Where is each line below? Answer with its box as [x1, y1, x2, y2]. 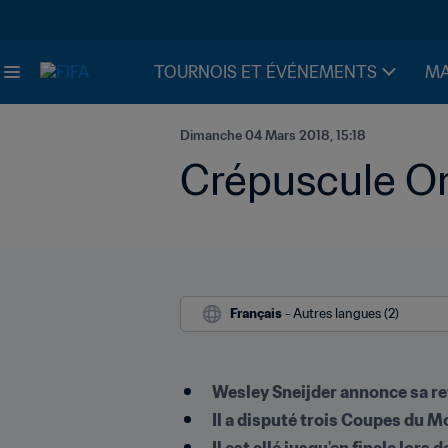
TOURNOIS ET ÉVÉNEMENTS [154, 62, 377, 82]
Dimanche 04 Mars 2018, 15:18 [180, 127, 366, 144]
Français [230, 305, 282, 322]
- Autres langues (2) [285, 305, 399, 322]
